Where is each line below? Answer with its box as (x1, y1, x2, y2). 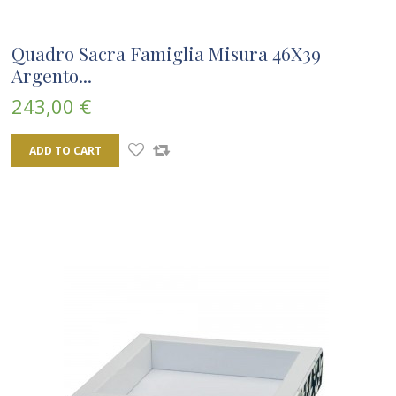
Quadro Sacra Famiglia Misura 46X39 (11, 41, 321, 65)
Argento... (11, 63, 92, 88)
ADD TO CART (29, 143, 102, 158)
